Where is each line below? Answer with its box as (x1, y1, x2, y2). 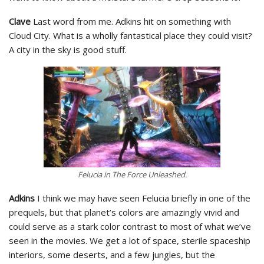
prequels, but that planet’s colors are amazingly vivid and (9, 206, 239, 218)
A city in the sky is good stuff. (9, 43, 127, 55)
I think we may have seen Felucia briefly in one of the (35, 192, 250, 204)
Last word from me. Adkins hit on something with (31, 15, 231, 27)
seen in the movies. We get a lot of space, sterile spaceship (9, 234, 250, 246)
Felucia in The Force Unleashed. (77, 169, 187, 180)
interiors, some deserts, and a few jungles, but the (9, 248, 215, 260)
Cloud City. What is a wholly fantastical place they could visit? (9, 29, 252, 41)
